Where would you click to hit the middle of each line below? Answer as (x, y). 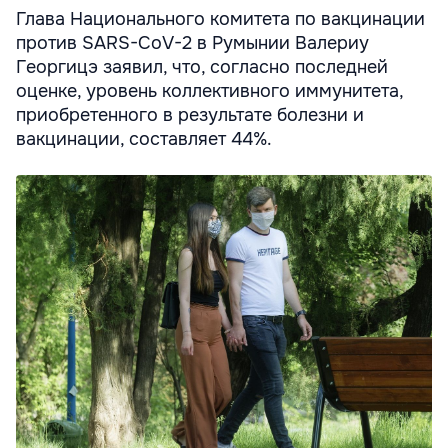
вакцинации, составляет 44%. (144, 138)
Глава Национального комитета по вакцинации (220, 18)
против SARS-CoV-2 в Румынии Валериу (192, 42)
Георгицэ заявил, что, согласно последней (202, 66)
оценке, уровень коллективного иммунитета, (209, 90)
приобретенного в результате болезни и (190, 114)
